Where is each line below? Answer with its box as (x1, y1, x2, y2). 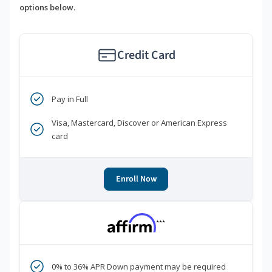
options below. (19, 2, 75, 13)
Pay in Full (52, 93, 88, 105)
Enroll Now (115, 173, 157, 186)
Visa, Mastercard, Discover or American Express (52, 117, 227, 129)
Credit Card (117, 47, 175, 64)
